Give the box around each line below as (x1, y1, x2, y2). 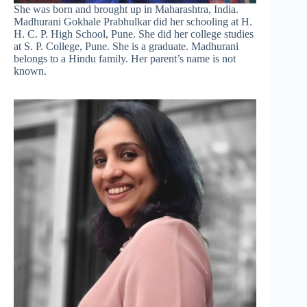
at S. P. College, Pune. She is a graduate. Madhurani (14, 40, 238, 53)
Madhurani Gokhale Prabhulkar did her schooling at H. (14, 16, 252, 28)
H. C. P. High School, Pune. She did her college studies (14, 28, 254, 40)
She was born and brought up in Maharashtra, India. (14, 3, 238, 16)
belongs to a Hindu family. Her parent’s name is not (14, 53, 236, 65)
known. (14, 65, 47, 77)
